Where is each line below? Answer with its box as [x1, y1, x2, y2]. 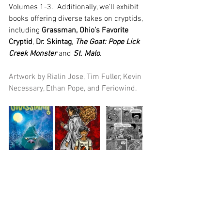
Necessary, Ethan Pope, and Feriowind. [9, 83, 137, 93]
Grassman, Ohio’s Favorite [42, 25, 130, 35]
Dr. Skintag [36, 37, 72, 47]
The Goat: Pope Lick [75, 37, 141, 47]
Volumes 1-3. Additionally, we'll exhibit [9, 2, 140, 12]
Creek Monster [9, 48, 57, 59]
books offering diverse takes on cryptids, [9, 14, 145, 24]
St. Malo [73, 48, 100, 59]
